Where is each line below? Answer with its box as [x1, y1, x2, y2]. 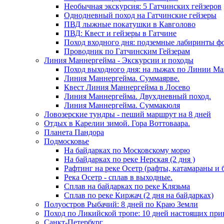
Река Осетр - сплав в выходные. [64, 173, 172, 181]
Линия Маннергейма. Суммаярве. [64, 74, 179, 82]
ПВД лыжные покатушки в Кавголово [64, 20, 195, 28]
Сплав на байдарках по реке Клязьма [64, 182, 190, 190]
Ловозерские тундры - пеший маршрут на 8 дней [44, 110, 211, 118]
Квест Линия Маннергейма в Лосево [64, 83, 190, 91]
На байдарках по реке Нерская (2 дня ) [64, 155, 195, 163]
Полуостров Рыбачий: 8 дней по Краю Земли [44, 200, 198, 208]
